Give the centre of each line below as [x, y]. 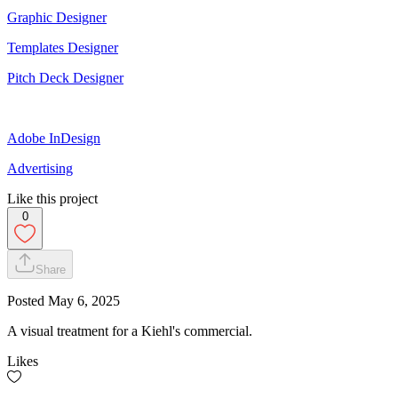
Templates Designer [63, 47]
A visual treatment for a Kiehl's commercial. [130, 330]
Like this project [52, 198]
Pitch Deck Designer [65, 77]
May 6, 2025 [84, 300]
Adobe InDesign [54, 138]
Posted [28, 300]
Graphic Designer [57, 17]
